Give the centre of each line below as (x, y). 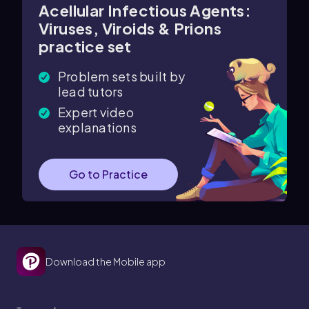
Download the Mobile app (106, 261)
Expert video (96, 112)
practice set (85, 46)
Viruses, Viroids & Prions (130, 28)
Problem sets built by (122, 76)
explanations (97, 127)
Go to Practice (108, 174)
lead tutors (91, 91)
